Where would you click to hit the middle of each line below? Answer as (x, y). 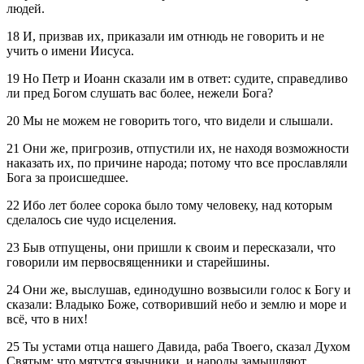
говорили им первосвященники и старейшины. (138, 262)
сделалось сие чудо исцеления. (91, 219)
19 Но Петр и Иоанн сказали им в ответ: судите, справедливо (177, 78)
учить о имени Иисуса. (70, 50)
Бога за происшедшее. (67, 177)
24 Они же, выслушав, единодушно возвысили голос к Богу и (179, 289)
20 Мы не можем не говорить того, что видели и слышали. (170, 120)
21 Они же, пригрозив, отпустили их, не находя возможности (178, 148)
